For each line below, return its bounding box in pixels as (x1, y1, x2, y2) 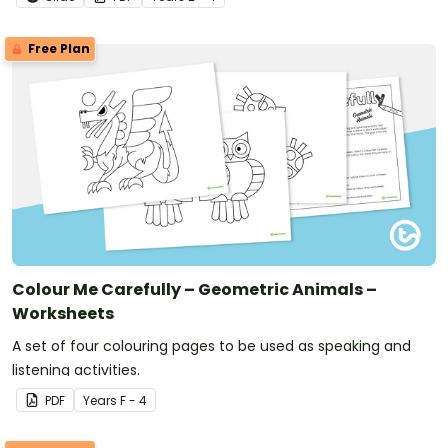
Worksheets (12, 302, 114, 326)
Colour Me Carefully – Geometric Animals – (12, 278, 377, 302)
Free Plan (25, 40, 90, 58)
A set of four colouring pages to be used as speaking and (12, 336, 411, 357)
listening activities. (12, 360, 140, 381)
